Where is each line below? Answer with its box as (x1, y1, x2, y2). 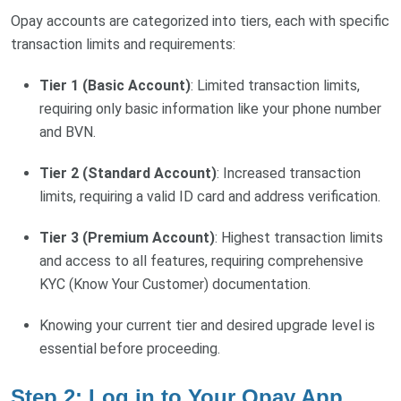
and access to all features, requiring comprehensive (39, 252, 363, 269)
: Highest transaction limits (215, 228, 383, 246)
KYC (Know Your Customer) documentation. (39, 275, 311, 293)
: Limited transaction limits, (191, 76, 360, 94)
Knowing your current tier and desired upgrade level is (39, 316, 375, 334)
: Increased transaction (217, 164, 361, 182)
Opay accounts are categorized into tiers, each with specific (11, 12, 389, 30)
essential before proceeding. (39, 339, 220, 357)
